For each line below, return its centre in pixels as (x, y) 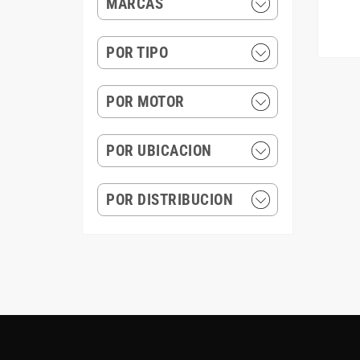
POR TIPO (137, 53)
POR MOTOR (145, 102)
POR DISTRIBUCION (170, 200)
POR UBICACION (159, 151)
